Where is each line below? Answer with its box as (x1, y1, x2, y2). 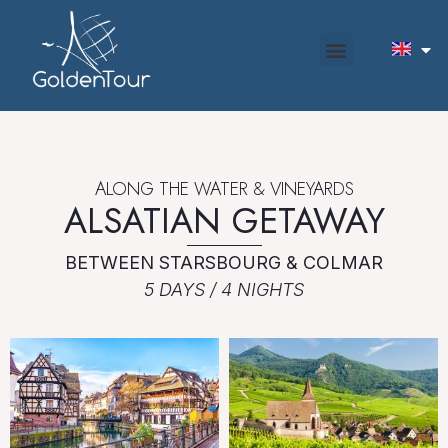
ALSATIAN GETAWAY (63, 196, 385, 247)
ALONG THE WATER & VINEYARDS (94, 176, 354, 203)
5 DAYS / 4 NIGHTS (144, 279, 304, 301)
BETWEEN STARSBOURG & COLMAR (65, 252, 383, 274)
